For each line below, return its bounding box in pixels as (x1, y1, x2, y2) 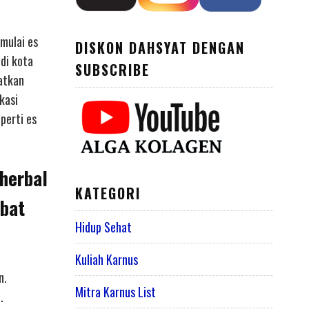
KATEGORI (74, 183, 141, 204)
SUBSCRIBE (74, 59, 150, 80)
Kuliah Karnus (74, 250, 138, 269)
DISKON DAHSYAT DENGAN (74, 37, 245, 58)
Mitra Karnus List (74, 283, 156, 301)
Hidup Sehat (74, 218, 132, 237)
